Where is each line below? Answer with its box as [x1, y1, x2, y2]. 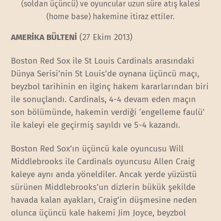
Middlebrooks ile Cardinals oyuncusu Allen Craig [11, 156, 195, 167]
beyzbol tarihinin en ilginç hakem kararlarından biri [11, 81, 209, 92]
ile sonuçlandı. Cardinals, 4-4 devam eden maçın [11, 94, 196, 105]
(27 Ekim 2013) [77, 32, 133, 42]
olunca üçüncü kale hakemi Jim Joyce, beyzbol [11, 207, 186, 218]
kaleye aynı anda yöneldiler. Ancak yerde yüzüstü [11, 169, 197, 180]
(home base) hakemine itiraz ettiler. [46, 11, 175, 21]
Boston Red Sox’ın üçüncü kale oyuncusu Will [11, 143, 184, 154]
